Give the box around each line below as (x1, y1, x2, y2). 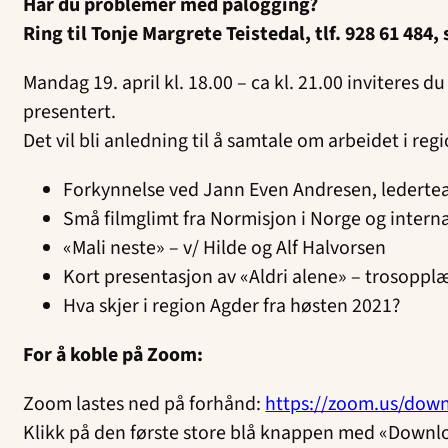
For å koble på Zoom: (23, 340, 204, 369)
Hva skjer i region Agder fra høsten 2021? (63, 291, 401, 320)
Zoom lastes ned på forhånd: (23, 389, 266, 418)
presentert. (23, 98, 117, 126)
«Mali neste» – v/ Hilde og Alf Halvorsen (63, 233, 387, 262)
